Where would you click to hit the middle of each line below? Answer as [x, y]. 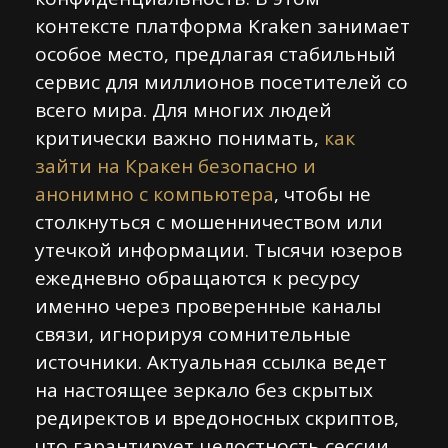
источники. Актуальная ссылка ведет [211, 362]
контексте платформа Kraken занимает [222, 26]
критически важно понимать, [179, 138]
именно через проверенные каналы [208, 306]
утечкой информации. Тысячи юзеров [218, 250]
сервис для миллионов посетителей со [221, 82]
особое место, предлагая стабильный [215, 54]
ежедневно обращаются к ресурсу [197, 278]
